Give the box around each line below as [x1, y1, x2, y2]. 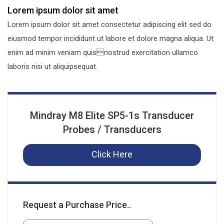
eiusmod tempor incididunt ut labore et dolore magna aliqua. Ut [7, 34, 213, 43]
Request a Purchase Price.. [23, 199, 131, 210]
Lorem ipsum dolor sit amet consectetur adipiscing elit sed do [7, 20, 211, 29]
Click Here [91, 149, 132, 160]
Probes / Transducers [62, 123, 161, 136]
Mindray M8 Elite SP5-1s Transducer [30, 109, 194, 122]
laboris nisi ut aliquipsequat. [7, 62, 97, 71]
